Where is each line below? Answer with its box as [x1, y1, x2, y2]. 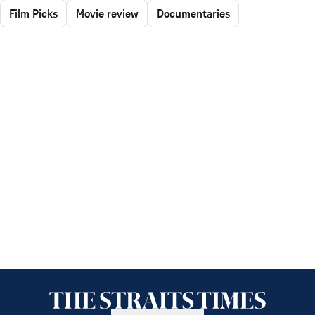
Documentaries [157, 5, 230, 21]
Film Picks [9, 5, 58, 21]
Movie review [76, 5, 139, 21]
